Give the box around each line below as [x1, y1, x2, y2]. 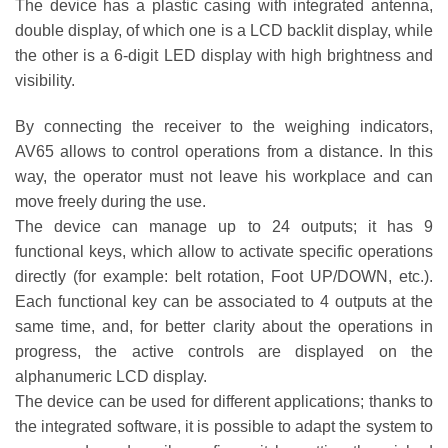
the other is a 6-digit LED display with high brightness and [15, 47, 433, 64]
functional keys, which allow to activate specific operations [15, 242, 433, 260]
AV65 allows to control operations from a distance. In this [15, 142, 433, 160]
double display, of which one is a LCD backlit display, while [15, 22, 433, 39]
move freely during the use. [15, 192, 206, 210]
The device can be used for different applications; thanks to [15, 392, 433, 410]
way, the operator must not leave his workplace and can [15, 167, 433, 185]
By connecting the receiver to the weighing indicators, [15, 117, 433, 135]
